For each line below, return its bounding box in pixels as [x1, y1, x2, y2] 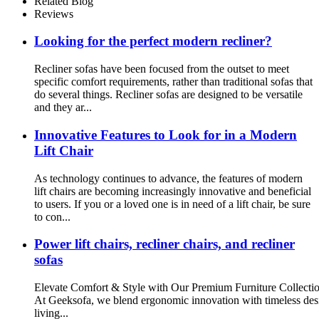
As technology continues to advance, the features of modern [34, 172, 303, 184]
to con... [34, 210, 70, 223]
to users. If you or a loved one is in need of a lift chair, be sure [34, 197, 310, 210]
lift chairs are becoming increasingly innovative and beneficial [34, 184, 311, 197]
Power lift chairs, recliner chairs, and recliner [34, 236, 295, 252]
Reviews [34, 7, 73, 20]
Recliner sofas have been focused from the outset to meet [34, 63, 289, 75]
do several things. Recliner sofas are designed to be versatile [34, 88, 303, 101]
